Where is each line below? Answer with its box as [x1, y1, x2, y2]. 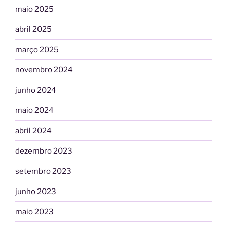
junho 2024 [15, 85, 56, 95]
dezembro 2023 [15, 146, 72, 156]
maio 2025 [15, 4, 54, 14]
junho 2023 [15, 186, 56, 196]
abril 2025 [15, 24, 52, 34]
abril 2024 [15, 126, 52, 135]
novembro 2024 [15, 65, 73, 74]
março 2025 [15, 45, 59, 54]
